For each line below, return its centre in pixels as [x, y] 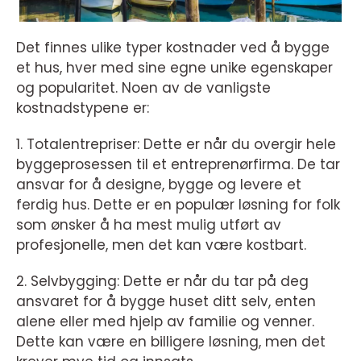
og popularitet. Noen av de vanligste [143, 88]
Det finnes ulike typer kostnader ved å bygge [173, 48]
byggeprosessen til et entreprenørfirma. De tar [178, 165]
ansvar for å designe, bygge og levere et [159, 185]
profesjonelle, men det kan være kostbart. [161, 245]
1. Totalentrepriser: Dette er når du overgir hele [176, 145]
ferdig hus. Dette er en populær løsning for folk [178, 205]
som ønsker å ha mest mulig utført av [149, 225]
